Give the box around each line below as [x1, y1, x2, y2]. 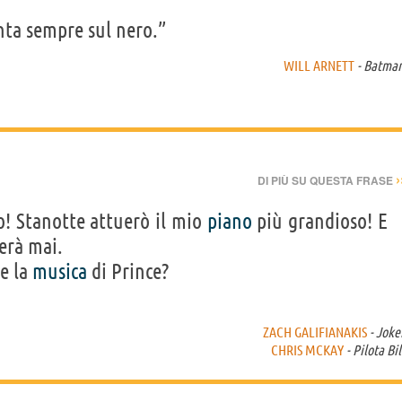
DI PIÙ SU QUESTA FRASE [258, 171, 396, 188]
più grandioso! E [251, 208, 389, 233]
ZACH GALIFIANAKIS [263, 323, 367, 340]
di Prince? [87, 258, 169, 284]
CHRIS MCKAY [271, 341, 344, 358]
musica [32, 258, 87, 284]
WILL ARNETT [284, 57, 354, 74]
